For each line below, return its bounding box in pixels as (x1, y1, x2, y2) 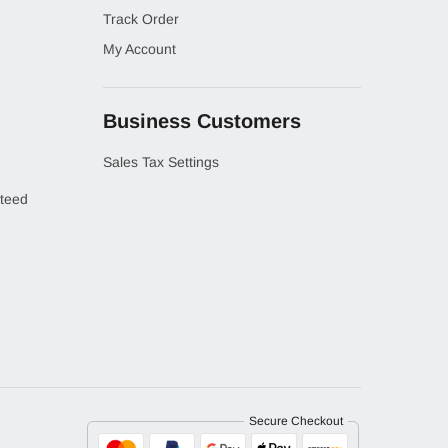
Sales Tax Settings (103, 154, 219, 171)
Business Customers (103, 110, 301, 132)
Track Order (103, 11, 179, 28)
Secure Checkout (249, 414, 343, 429)
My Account (103, 41, 176, 58)
